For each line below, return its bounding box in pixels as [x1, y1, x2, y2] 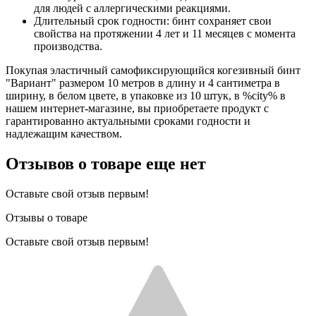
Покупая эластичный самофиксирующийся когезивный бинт [6, 63, 300, 76]
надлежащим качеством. [6, 127, 122, 140]
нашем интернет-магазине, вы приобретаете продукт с [6, 102, 269, 114]
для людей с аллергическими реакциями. [34, 1, 231, 14]
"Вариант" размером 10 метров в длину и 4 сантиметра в [6, 76, 280, 89]
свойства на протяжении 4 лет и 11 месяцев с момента [34, 27, 296, 39]
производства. [34, 39, 102, 52]
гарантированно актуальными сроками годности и [6, 114, 250, 127]
